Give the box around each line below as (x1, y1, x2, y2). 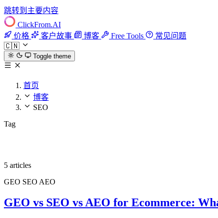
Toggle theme (33, 53, 71, 60)
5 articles (4, 161, 31, 170)
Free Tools (109, 32, 145, 40)
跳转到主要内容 (4, 6, 58, 15)
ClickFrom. (18, 20, 53, 29)
